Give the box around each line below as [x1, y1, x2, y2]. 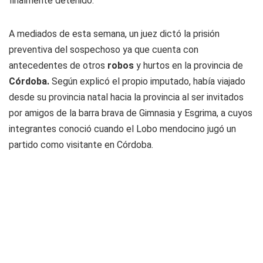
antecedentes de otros [9, 60, 107, 71]
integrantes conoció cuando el [9, 123, 136, 134]
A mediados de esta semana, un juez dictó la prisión [9, 28, 220, 39]
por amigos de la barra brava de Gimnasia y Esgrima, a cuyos [9, 107, 252, 119]
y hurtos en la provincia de [134, 60, 243, 71]
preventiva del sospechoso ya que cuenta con [9, 44, 198, 55]
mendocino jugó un [157, 123, 236, 134]
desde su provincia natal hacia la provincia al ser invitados [9, 92, 244, 103]
